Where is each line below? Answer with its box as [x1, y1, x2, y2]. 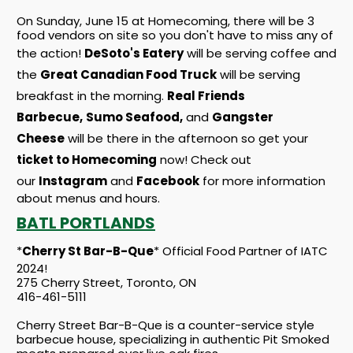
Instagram [39, 173, 107, 189]
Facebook [136, 173, 199, 189]
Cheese [17, 130, 65, 147]
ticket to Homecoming [17, 151, 157, 168]
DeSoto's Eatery [84, 45, 184, 61]
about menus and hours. [17, 190, 160, 206]
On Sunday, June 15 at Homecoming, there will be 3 [17, 13, 314, 29]
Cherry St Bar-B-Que [22, 243, 154, 259]
